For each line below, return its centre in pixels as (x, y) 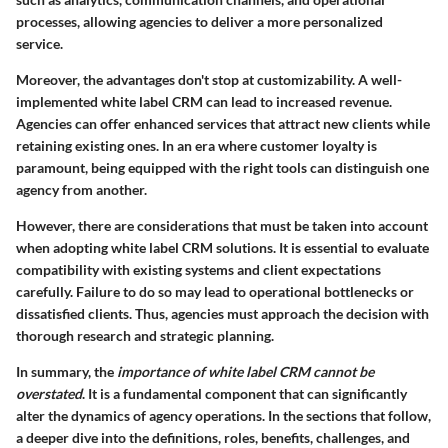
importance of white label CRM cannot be (245, 371)
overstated (49, 393)
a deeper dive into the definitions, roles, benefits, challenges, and (213, 437)
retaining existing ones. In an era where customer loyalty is (196, 145)
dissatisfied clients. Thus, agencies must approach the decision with (222, 313)
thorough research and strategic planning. (145, 335)
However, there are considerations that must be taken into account (222, 225)
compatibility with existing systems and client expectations (198, 269)
